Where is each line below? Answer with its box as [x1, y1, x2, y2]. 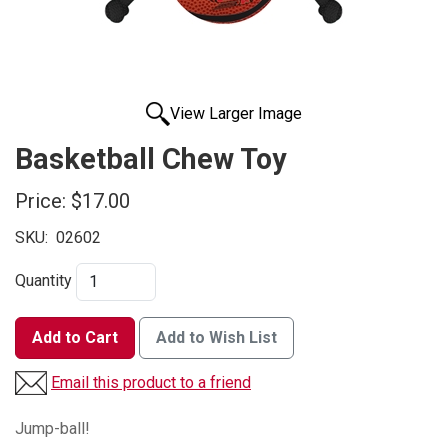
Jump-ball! [15, 419, 90, 439]
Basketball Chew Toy [15, 142, 286, 177]
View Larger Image [170, 104, 302, 124]
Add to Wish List [156, 328, 277, 348]
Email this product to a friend [51, 373, 251, 393]
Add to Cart [32, 328, 118, 348]
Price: [15, 189, 66, 214]
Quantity [15, 271, 72, 291]
